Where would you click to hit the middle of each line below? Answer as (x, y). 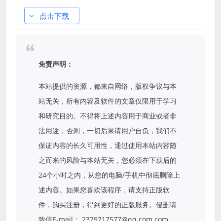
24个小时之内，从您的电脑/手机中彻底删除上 (110, 175)
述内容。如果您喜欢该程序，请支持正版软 (104, 189)
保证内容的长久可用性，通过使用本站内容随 (108, 145)
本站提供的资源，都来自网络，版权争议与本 (108, 86)
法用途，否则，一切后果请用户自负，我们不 (108, 130)
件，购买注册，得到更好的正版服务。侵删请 (108, 204)
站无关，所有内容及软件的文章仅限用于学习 (108, 101)
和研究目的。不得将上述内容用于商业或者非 (108, 115)
